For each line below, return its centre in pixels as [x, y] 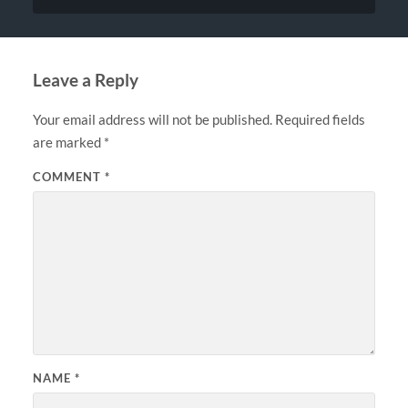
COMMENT [68, 176]
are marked [68, 142]
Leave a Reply [85, 79]
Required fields [320, 119]
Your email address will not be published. [152, 119]
